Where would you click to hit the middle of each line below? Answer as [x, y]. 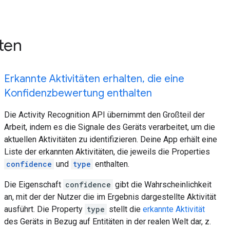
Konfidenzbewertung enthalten [78, 93]
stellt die [125, 209]
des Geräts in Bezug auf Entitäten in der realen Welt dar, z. [108, 222]
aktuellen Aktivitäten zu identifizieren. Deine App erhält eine [111, 139]
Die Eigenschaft [34, 185]
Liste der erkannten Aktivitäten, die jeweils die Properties [107, 152]
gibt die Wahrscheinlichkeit [162, 185]
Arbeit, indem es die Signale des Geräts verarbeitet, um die [110, 127]
